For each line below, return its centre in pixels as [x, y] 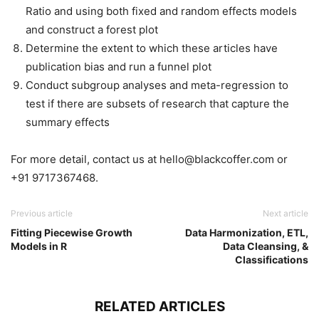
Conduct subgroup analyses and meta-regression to [157, 85]
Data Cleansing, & [266, 246]
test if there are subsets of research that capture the [157, 104]
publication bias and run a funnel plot [119, 67]
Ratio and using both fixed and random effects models [161, 11]
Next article [286, 214]
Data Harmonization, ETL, [247, 233]
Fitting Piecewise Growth [72, 233]
